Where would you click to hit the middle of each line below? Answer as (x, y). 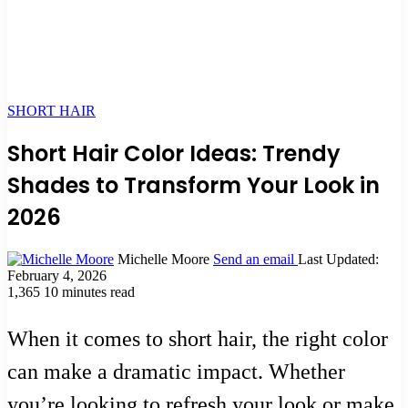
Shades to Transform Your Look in (194, 185)
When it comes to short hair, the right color (198, 338)
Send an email (254, 259)
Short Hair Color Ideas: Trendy (174, 153)
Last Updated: (338, 259)
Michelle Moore (163, 259)
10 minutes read (89, 291)
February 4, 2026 (57, 275)
